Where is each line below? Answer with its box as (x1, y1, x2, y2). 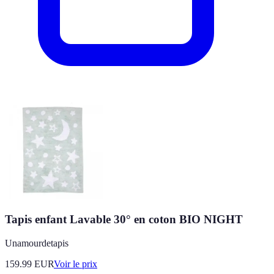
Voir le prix (54, 259, 97, 270)
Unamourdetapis (5, 238, 68, 249)
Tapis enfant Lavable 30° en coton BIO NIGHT (5, 213, 243, 226)
